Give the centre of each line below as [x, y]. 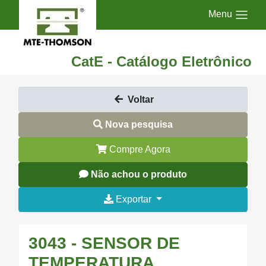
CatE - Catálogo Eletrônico [161, 61]
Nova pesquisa [139, 124]
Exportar [135, 199]
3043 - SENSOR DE [104, 243]
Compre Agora [138, 149]
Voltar [141, 99]
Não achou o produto [139, 174]
